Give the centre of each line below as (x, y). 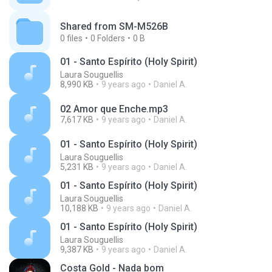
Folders (110, 38)
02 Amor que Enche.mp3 (114, 109)
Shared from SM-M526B (114, 26)
